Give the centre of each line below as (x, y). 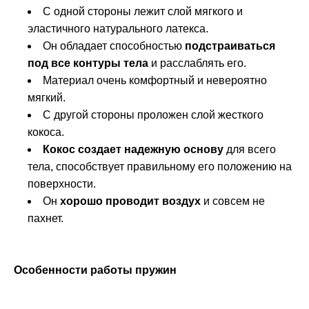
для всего (250, 150)
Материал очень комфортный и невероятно (155, 81)
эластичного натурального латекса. (119, 29)
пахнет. (46, 219)
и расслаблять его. (200, 63)
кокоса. (47, 132)
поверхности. (63, 184)
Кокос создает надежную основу (133, 150)
